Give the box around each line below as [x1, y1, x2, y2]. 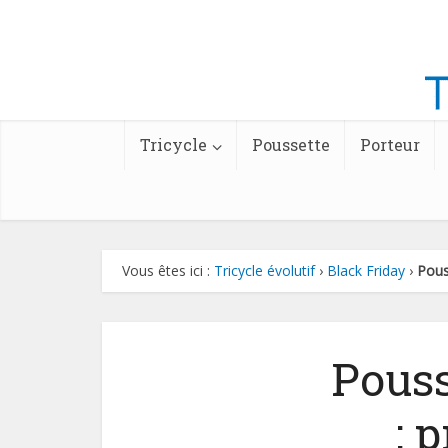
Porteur [360, 134, 420, 155]
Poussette [252, 134, 330, 155]
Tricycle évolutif [214, 261, 315, 280]
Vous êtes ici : [122, 261, 214, 280]
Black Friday [327, 261, 405, 280]
